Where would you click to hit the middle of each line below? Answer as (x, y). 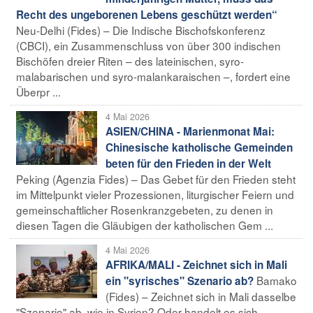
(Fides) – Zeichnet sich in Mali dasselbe (201, 296)
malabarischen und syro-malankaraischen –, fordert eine (153, 76)
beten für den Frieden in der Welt (188, 163)
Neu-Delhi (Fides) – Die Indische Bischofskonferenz (141, 30)
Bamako (277, 280)
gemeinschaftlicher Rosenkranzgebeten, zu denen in (145, 209)
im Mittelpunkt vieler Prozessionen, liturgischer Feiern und (155, 194)
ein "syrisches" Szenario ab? (180, 281)
